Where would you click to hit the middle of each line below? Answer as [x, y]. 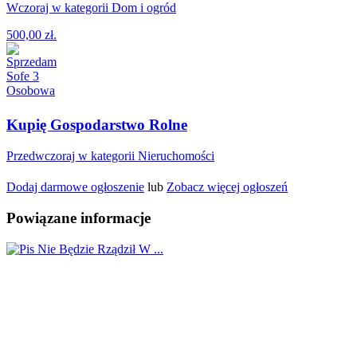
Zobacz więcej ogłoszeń [227, 187]
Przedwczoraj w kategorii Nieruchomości [110, 156]
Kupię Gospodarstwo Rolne [97, 125]
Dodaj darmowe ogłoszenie [75, 187]
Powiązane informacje [78, 218]
